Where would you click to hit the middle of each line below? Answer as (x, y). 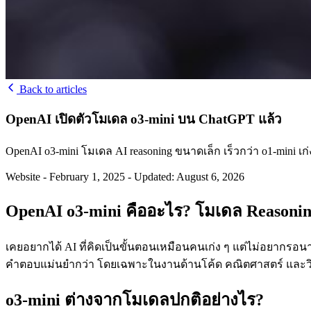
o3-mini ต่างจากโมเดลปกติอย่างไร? (135, 300)
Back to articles (52, 90)
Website (24, 176)
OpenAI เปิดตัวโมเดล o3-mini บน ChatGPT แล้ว (144, 119)
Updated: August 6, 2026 (189, 176)
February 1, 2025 (87, 176)
